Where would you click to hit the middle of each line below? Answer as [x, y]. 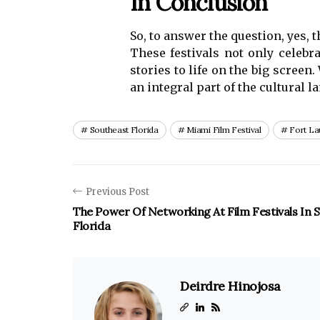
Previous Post [117, 192]
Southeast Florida [124, 130]
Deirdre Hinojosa [230, 286]
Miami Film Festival [224, 130]
